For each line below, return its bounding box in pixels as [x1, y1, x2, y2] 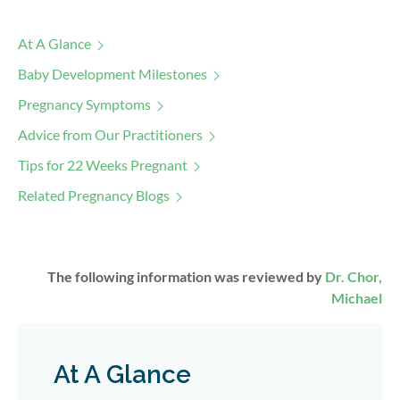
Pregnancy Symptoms [18, 96, 151, 112]
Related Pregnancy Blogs [18, 187, 170, 204]
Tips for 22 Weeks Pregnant [18, 156, 187, 173]
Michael [331, 289, 382, 306]
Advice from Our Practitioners [18, 126, 203, 143]
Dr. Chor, [325, 268, 382, 285]
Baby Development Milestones [18, 65, 207, 82]
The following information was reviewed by [47, 268, 325, 285]
